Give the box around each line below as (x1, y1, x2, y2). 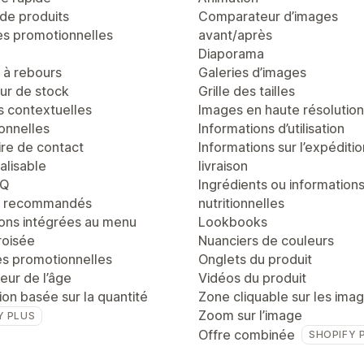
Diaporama (198, 45, 264, 62)
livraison (198, 158, 248, 174)
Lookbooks (198, 214, 267, 230)
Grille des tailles (198, 83, 295, 99)
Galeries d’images (198, 64, 306, 80)
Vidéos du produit (198, 270, 306, 286)
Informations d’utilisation (198, 120, 344, 136)
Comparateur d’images (198, 8, 338, 24)
